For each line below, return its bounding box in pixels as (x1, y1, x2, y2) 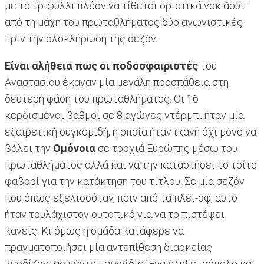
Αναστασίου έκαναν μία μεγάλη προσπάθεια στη (5, 76, 229, 89)
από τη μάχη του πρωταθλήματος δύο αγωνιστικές (5, 16, 243, 29)
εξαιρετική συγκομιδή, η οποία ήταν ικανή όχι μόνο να (5, 126, 256, 138)
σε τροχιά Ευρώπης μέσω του (98, 142, 237, 155)
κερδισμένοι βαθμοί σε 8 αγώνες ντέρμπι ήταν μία (5, 109, 244, 122)
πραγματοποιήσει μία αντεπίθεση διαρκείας (5, 241, 212, 254)
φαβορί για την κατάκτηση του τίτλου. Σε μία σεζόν (5, 175, 245, 188)
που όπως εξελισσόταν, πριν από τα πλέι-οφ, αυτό (5, 192, 237, 204)
